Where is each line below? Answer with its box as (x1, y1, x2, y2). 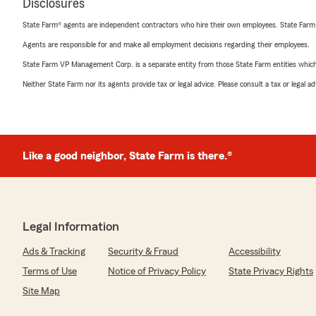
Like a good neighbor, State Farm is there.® (23, 150, 232, 162)
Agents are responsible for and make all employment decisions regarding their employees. (23, 40, 310, 49)
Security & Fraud (108, 247, 178, 257)
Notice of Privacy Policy (108, 267, 206, 277)
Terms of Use (23, 267, 77, 277)
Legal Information (23, 220, 119, 233)
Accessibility (229, 247, 281, 257)
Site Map (23, 286, 60, 297)
